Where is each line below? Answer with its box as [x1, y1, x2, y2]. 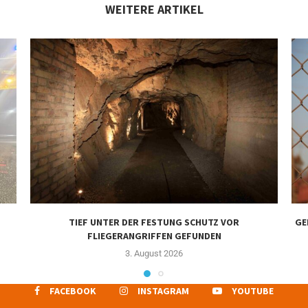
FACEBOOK [49, 284, 96, 297]
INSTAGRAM [137, 284, 189, 297]
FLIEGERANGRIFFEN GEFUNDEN [87, 229, 221, 242]
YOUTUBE [232, 284, 274, 297]
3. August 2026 [125, 247, 183, 258]
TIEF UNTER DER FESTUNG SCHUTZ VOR [69, 215, 239, 228]
